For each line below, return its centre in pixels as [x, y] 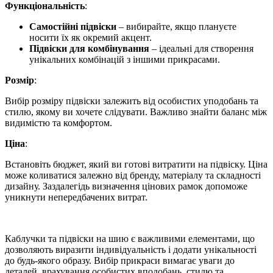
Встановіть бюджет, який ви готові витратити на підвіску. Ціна [136, 165]
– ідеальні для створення [201, 49]
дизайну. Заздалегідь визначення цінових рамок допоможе [126, 186]
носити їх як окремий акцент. [90, 38]
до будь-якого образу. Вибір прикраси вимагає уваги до [120, 261]
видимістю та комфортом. [58, 123]
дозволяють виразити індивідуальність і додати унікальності [131, 250]
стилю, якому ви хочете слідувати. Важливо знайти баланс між [136, 112]
